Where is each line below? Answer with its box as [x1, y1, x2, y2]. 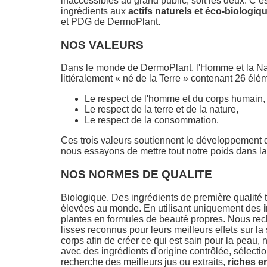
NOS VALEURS [61, 38, 144, 51]
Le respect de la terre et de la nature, [85, 104, 238, 115]
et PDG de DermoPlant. [61, 16, 160, 27]
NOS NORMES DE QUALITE [61, 168, 212, 181]
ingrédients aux [61, 5, 126, 16]
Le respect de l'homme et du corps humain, [85, 94, 265, 104]
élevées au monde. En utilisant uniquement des [61, 203, 263, 213]
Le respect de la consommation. [85, 115, 219, 126]
